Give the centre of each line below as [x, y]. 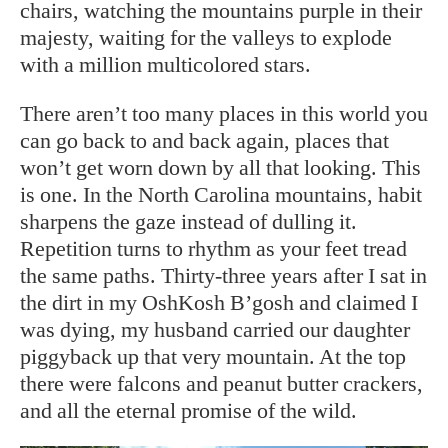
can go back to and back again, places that [204, 141]
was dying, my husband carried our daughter [215, 330]
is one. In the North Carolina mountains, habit [221, 195]
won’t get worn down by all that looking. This [220, 168]
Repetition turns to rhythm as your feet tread [213, 249]
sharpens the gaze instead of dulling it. [188, 222]
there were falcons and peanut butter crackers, [221, 384]
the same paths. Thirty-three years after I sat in [223, 276]
